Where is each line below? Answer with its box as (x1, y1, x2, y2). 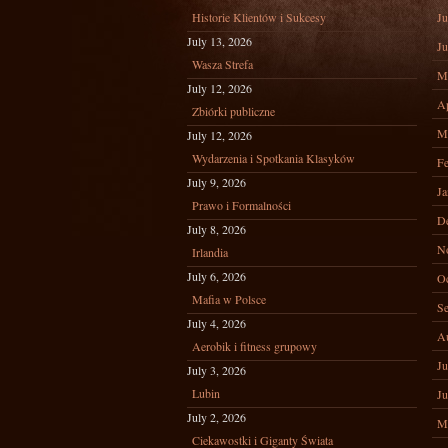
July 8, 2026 (187, 221, 246, 237)
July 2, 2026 (187, 409, 246, 425)
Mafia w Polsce (192, 291, 266, 307)
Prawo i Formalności (192, 197, 291, 213)
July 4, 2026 (187, 315, 246, 331)
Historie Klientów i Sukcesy (192, 9, 326, 25)
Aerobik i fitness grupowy (192, 338, 317, 354)
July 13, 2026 (187, 33, 252, 49)
